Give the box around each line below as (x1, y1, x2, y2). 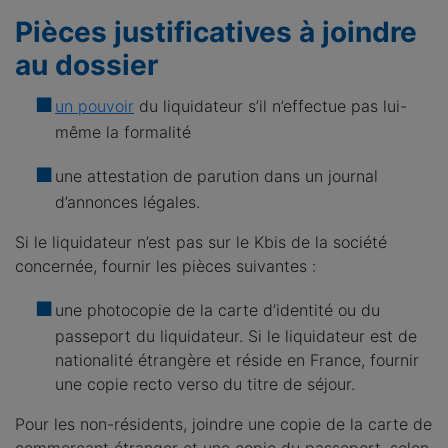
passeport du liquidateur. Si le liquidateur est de (55, 326, 417, 346)
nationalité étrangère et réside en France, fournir (55, 350, 419, 370)
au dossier (15, 48, 158, 82)
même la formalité (55, 122, 191, 142)
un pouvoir (55, 96, 134, 116)
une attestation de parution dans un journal (55, 166, 378, 186)
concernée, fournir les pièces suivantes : (15, 256, 316, 276)
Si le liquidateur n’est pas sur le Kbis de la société (15, 232, 387, 252)
